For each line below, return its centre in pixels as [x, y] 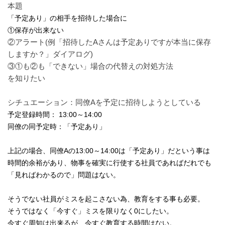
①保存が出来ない [36, 30]
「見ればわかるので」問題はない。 [64, 175]
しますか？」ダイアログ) [50, 54]
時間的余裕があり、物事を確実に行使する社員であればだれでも [109, 163]
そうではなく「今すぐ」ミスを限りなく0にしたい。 [90, 211]
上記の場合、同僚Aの [41, 151]
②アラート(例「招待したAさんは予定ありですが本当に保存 [109, 42]
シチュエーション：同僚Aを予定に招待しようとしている [104, 102]
